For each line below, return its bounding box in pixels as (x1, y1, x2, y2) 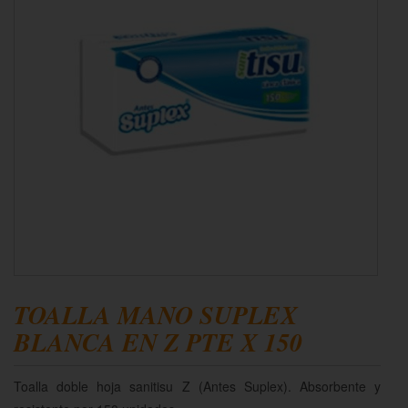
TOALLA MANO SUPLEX (14, 297, 298, 332)
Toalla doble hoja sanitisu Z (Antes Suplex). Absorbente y (14, 377, 381, 395)
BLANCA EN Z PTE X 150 (14, 324, 302, 360)
